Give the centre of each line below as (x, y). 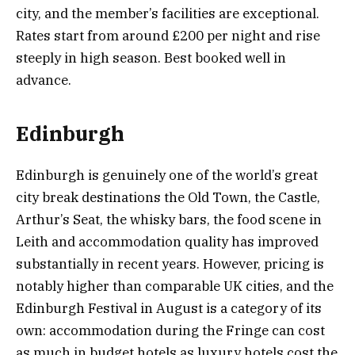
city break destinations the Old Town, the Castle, (168, 197)
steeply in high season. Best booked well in (151, 58)
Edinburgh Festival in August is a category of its (169, 308)
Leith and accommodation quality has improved (167, 241)
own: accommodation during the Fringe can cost (170, 330)
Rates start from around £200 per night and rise (168, 36)
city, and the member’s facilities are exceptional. (168, 14)
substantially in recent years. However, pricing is (170, 263)
